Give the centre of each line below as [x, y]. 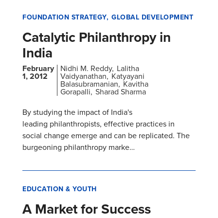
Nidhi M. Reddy [86, 69]
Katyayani [128, 76]
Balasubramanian [89, 84]
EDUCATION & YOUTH [60, 189]
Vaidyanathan [83, 76]
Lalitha [128, 69]
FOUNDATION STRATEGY [64, 18]
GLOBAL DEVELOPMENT [152, 18]
